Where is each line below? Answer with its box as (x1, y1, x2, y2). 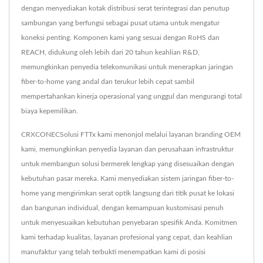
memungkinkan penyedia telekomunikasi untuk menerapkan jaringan (21, 63, 233, 71)
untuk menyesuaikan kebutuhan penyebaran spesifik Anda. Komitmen (21, 219, 237, 227)
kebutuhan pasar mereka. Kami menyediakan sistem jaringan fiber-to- (21, 175, 234, 183)
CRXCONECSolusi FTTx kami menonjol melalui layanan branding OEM (21, 131, 241, 139)
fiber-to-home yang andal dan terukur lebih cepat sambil (21, 78, 194, 86)
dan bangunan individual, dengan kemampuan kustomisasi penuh (21, 204, 224, 212)
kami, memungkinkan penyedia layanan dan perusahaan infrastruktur (21, 146, 234, 153)
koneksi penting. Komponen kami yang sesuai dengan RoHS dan (21, 34, 220, 42)
